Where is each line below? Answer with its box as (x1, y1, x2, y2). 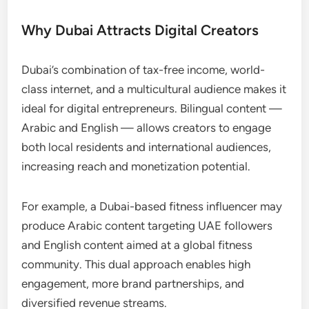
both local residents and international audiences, (21, 139, 272, 154)
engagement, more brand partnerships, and (21, 276, 245, 290)
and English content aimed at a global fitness (21, 237, 253, 252)
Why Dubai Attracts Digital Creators (21, 21, 259, 39)
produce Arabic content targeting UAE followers (21, 218, 273, 232)
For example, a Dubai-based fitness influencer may (21, 199, 283, 213)
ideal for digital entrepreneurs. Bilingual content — (21, 101, 283, 115)
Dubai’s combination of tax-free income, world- (21, 62, 266, 77)
